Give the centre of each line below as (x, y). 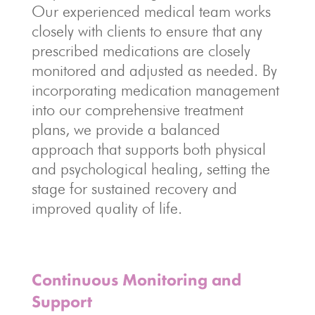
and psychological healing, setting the (150, 169)
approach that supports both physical (148, 149)
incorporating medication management (155, 90)
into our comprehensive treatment (137, 110)
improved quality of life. (107, 208)
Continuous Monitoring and (136, 279)
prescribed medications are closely (141, 51)
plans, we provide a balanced (126, 129)
